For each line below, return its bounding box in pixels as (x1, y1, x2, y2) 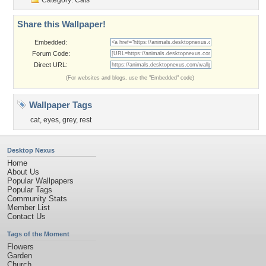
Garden (7, 251, 32, 260)
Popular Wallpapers (7, 176, 74, 185)
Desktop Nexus (7, 147, 55, 154)
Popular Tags (7, 185, 52, 194)
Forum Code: (31, 50, 70, 57)
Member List (7, 203, 50, 212)
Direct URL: (34, 61, 68, 68)
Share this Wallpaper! (17, 19, 106, 29)
